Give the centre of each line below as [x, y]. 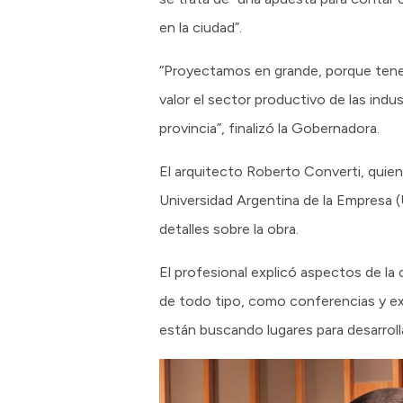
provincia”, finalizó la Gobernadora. [269, 129]
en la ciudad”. [201, 28]
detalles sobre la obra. [229, 229]
